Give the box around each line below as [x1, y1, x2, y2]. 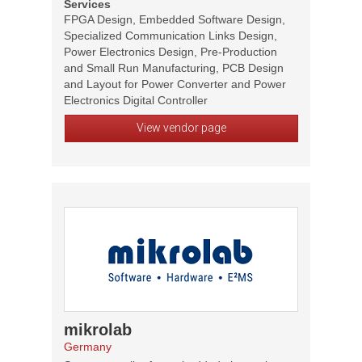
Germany [64, 340, 112, 353]
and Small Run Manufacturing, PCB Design [64, 61, 284, 74]
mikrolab [64, 321, 132, 339]
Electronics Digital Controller [64, 94, 208, 107]
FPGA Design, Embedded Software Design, [64, 13, 285, 26]
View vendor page [136, 121, 226, 134]
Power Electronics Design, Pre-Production [64, 45, 277, 58]
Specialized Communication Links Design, [64, 29, 277, 42]
